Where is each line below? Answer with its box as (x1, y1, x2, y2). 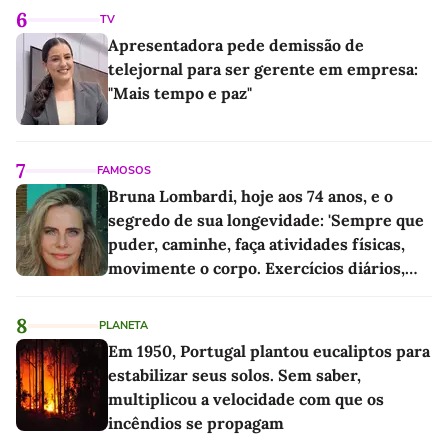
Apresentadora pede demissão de (108, 35, 364, 56)
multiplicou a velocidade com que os (108, 389, 384, 410)
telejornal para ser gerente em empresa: (108, 59, 418, 80)
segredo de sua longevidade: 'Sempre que (108, 210, 424, 231)
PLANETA (99, 318, 148, 334)
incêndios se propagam (108, 413, 284, 434)
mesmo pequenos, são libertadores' (108, 282, 377, 303)
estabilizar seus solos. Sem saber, (108, 365, 361, 386)
